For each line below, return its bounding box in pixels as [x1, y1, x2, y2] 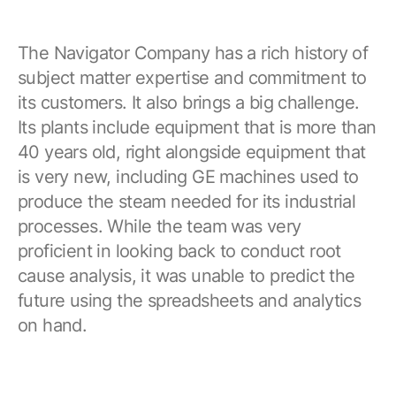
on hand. [18, 315, 88, 337]
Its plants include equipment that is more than [18, 117, 377, 139]
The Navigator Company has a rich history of [18, 42, 369, 65]
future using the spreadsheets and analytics [18, 290, 362, 312]
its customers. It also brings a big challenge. [18, 92, 360, 114]
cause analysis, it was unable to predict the [18, 265, 355, 287]
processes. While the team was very [18, 216, 301, 238]
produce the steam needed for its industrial [18, 191, 356, 213]
